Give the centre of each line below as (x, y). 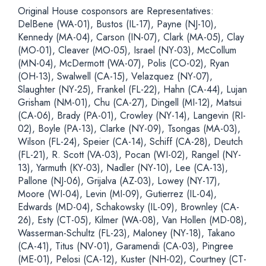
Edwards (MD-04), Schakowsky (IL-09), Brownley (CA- (129, 207)
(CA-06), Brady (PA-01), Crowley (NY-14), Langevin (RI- (132, 115)
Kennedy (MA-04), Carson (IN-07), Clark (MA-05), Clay (131, 37)
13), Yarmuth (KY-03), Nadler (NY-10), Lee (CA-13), (123, 168)
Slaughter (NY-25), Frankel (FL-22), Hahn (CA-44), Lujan (132, 89)
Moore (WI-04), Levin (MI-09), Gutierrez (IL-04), (117, 194)
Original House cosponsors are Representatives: (116, 11)
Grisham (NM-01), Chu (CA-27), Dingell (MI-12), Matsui (130, 102)
